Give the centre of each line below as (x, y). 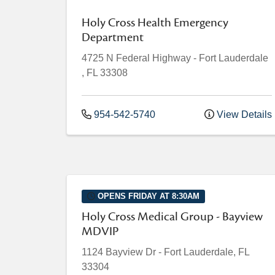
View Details (243, 114)
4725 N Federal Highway (137, 58)
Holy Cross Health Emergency (155, 23)
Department (113, 37)
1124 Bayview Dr (119, 252)
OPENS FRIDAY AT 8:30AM (147, 196)
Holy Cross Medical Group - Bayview (172, 217)
